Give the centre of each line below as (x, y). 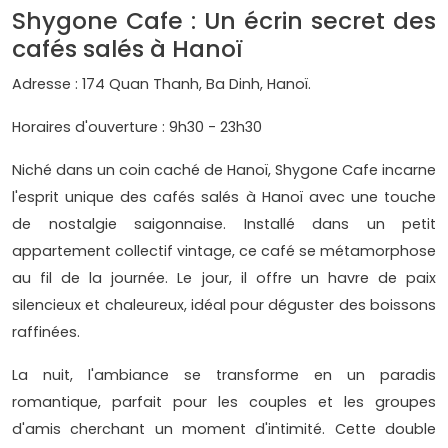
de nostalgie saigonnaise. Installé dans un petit (224, 223)
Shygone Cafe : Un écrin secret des (224, 20)
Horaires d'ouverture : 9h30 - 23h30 (137, 126)
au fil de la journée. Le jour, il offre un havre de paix (224, 277)
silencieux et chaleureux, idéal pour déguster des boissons (224, 304)
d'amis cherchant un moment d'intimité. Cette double (224, 428)
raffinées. (48, 331)
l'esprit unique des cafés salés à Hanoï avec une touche (224, 196)
